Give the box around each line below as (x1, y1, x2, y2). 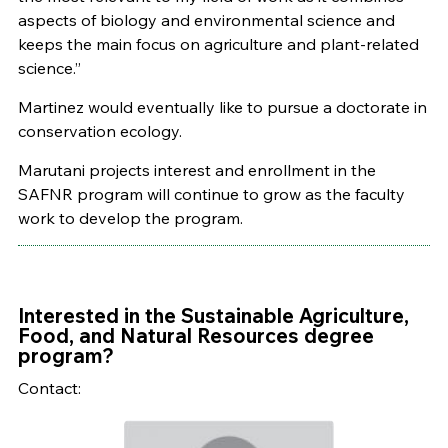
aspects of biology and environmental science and (17, 10, 395, 31)
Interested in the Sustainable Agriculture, (17, 303, 409, 329)
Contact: (17, 378, 81, 399)
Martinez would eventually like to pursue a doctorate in (17, 97, 427, 118)
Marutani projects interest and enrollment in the (17, 160, 376, 181)
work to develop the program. (17, 208, 243, 229)
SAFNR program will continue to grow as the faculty (17, 184, 405, 205)
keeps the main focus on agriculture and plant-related (17, 34, 419, 55)
